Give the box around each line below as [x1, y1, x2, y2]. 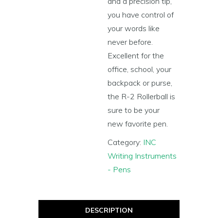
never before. [108, 37, 153, 47]
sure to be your [108, 105, 160, 115]
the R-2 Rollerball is [108, 91, 176, 101]
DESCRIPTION [85, 206, 133, 215]
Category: [108, 137, 144, 147]
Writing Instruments [108, 151, 177, 161]
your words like [108, 23, 160, 33]
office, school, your [108, 64, 172, 74]
